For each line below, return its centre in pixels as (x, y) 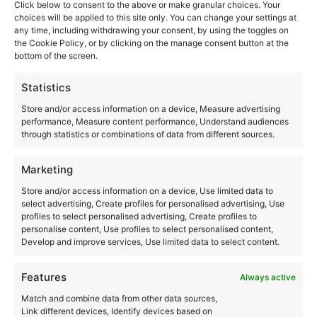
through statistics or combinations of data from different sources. (148, 134)
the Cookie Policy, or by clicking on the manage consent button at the (151, 43)
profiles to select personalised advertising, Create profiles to (139, 216)
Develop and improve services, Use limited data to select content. (150, 241)
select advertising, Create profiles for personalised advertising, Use (153, 203)
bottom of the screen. (56, 56)
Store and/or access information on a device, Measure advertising (151, 108)
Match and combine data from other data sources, (119, 298)
